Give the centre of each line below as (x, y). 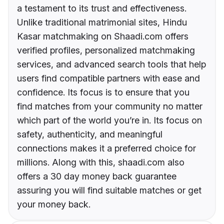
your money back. (54, 204)
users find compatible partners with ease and (108, 78)
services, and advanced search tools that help (111, 64)
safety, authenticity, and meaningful (90, 134)
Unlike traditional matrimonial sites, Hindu (102, 22)
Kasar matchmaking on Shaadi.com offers (103, 36)
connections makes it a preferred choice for (106, 148)
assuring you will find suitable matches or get (109, 190)
